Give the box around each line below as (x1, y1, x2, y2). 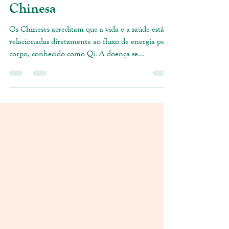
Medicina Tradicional (9, 7, 134, 24)
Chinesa (9, 27, 56, 44)
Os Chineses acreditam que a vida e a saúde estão (9, 51, 168, 62)
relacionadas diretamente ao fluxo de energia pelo (9, 63, 171, 74)
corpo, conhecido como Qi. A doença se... (9, 76, 144, 86)
